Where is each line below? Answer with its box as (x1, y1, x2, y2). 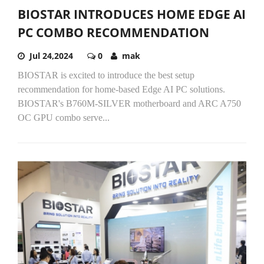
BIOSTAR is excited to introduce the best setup (18, 70, 194, 80)
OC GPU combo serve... (18, 112, 110, 123)
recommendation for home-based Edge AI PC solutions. (18, 84, 225, 94)
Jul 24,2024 (29, 49, 73, 61)
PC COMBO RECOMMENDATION (18, 24, 209, 41)
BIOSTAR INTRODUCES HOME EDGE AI (18, 5, 246, 22)
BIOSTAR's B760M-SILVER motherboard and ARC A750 (18, 98, 241, 108)
